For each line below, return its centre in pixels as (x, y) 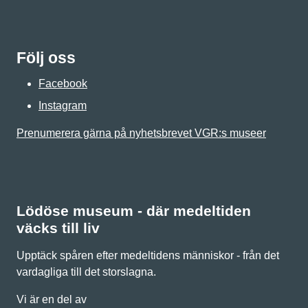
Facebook (63, 84)
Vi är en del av (52, 299)
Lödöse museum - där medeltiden (134, 211)
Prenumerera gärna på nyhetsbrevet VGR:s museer (141, 133)
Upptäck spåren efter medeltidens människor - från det (148, 255)
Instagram (63, 106)
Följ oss (46, 58)
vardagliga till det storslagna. (86, 272)
